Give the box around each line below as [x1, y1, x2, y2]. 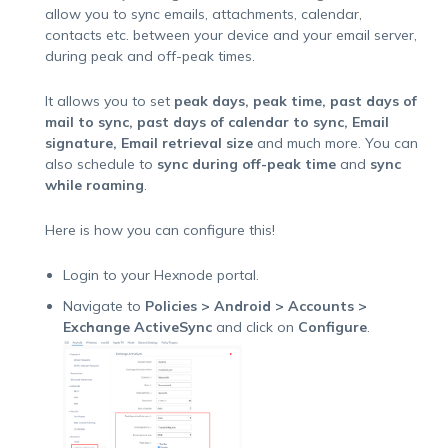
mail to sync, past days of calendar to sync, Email [44, 113, 389, 131]
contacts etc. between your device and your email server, [44, 26, 417, 44]
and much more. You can [252, 134, 418, 152]
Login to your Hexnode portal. [62, 266, 259, 284]
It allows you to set [44, 92, 174, 110]
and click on [211, 318, 298, 336]
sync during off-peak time [156, 155, 336, 173]
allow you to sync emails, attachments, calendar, [44, 5, 362, 23]
